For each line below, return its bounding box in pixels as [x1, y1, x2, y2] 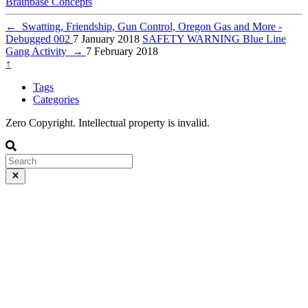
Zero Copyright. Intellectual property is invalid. [5, 117, 210, 129]
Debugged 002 [5, 33, 73, 45]
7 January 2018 [73, 33, 140, 45]
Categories [33, 93, 79, 106]
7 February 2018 [86, 45, 158, 58]
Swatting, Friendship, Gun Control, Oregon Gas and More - [16, 21, 282, 33]
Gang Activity [5, 45, 72, 58]
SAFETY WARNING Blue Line [142, 33, 286, 45]
